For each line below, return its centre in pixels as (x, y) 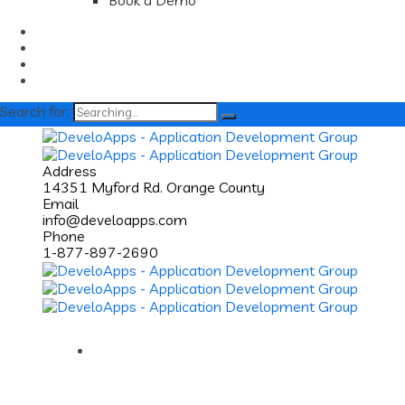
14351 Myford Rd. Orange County (154, 188)
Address (70, 171)
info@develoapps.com (115, 220)
